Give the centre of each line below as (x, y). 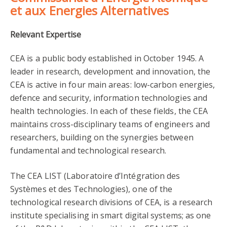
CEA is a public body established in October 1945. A (107, 59)
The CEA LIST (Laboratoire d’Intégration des (95, 176)
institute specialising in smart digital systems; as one (111, 216)
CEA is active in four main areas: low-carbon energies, (113, 85)
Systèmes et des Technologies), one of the (91, 189)
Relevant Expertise (46, 35)
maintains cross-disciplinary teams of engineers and (110, 124)
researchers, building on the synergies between (102, 138)
